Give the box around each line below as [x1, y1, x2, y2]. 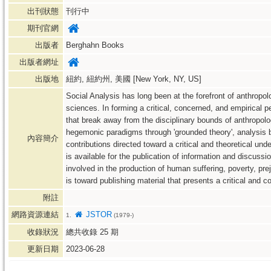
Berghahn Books [66, 41, 124, 50]
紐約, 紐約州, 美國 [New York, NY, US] [66, 74, 201, 83]
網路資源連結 [11, 210, 61, 219]
